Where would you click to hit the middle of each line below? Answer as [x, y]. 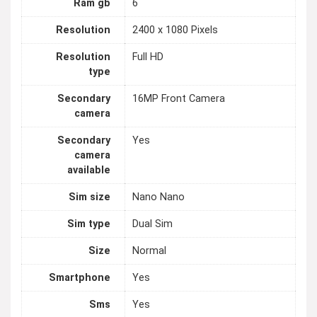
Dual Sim [152, 224]
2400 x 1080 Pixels [175, 30]
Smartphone [80, 278]
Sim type [89, 224]
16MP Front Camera [179, 99]
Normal [149, 251]
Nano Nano [158, 197]
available [89, 171]
